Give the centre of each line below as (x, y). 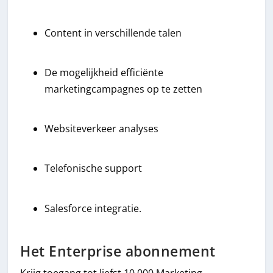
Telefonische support (94, 168)
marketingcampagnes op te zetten (124, 89)
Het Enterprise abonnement (118, 251)
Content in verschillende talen (113, 33)
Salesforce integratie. (93, 208)
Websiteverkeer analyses (102, 129)
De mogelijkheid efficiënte (104, 73)
